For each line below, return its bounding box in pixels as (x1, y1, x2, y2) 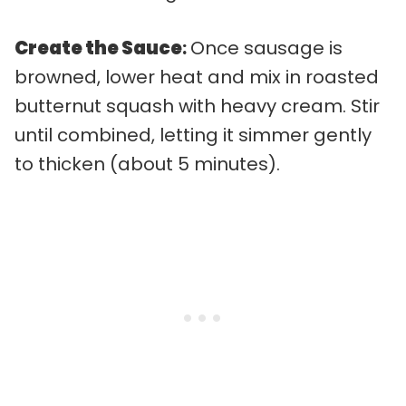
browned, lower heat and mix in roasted (14, 63, 379, 90)
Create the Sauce (14, 34, 182, 61)
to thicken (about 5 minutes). (14, 150, 280, 177)
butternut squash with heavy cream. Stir (14, 92, 380, 119)
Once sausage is (190, 34, 343, 61)
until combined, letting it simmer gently (14, 121, 372, 148)
